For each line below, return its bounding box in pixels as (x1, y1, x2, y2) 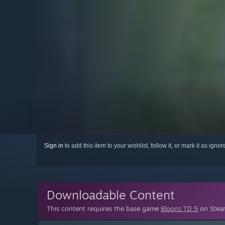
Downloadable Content (47, 187, 175, 203)
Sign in (44, 142, 63, 150)
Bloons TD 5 (161, 204, 198, 213)
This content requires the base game (47, 204, 161, 213)
